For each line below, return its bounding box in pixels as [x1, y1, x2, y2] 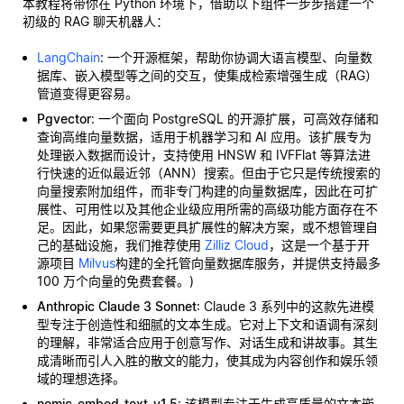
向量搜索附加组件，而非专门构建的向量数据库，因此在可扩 [37, 183, 378, 198]
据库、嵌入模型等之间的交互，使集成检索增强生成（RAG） [37, 68, 378, 83]
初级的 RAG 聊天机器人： [23, 14, 169, 29]
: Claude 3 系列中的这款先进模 [197, 298, 374, 314]
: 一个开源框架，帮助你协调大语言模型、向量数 [100, 50, 372, 65]
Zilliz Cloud [205, 237, 269, 252]
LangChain [37, 50, 100, 65]
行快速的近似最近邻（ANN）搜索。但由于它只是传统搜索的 [37, 165, 381, 180]
